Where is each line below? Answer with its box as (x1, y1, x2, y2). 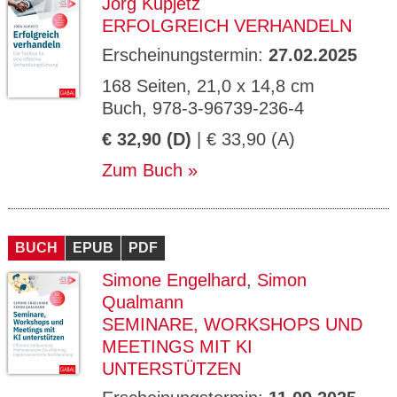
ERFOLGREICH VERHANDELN (102, 16, 352, 35)
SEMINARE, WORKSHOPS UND (102, 315, 362, 334)
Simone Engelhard (102, 270, 246, 290)
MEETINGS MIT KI (102, 337, 253, 356)
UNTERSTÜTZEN (102, 359, 241, 378)
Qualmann (102, 292, 183, 312)
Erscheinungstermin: (102, 45, 269, 65)
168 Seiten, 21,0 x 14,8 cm (102, 76, 315, 96)
